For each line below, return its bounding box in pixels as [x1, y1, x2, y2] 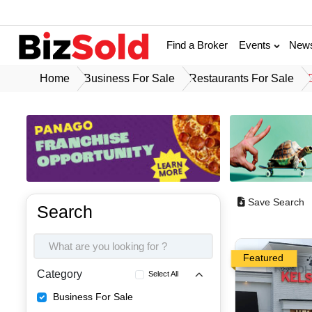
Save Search [248, 196, 305, 208]
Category [37, 268, 83, 281]
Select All [148, 270, 179, 279]
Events [239, 39, 274, 52]
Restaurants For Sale [189, 72, 295, 84]
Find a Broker [166, 39, 228, 52]
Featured [243, 252, 284, 264]
